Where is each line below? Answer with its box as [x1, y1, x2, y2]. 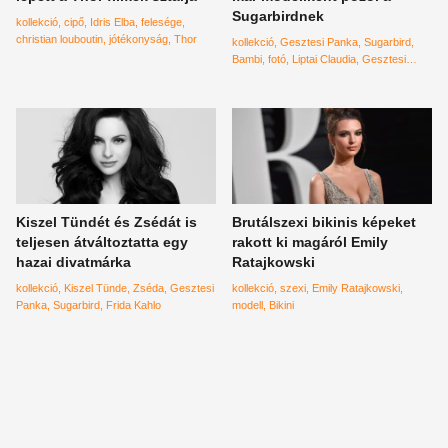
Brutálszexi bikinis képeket [232, 213, 416, 230]
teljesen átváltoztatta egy [16, 233, 188, 250]
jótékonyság [109, 32, 168, 45]
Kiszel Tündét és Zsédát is [16, 213, 197, 230]
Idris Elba [90, 15, 135, 28]
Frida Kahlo [106, 298, 161, 311]
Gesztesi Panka [280, 35, 358, 48]
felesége [141, 15, 182, 28]
